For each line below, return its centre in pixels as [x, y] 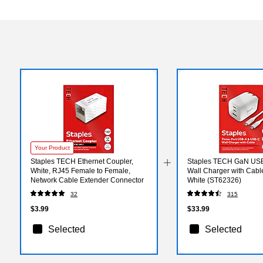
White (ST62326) [214, 180]
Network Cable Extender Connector [87, 180]
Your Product [52, 147]
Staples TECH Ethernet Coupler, [82, 161]
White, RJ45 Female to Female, [80, 171]
